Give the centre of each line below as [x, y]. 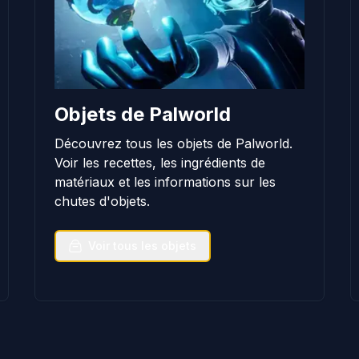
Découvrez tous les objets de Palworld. [173, 143]
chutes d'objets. [102, 201]
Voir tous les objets [142, 245]
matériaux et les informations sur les [165, 182]
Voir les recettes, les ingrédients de [159, 162]
